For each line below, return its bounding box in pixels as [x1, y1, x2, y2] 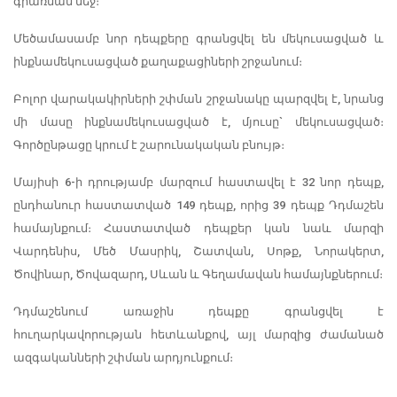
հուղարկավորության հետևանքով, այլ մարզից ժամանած [13, 327, 384, 341]
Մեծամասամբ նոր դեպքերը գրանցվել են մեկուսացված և [13, 31, 384, 45]
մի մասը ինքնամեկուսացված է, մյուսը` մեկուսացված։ [13, 114, 384, 128]
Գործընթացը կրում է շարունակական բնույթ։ [13, 137, 284, 152]
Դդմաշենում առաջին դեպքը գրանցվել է [13, 304, 384, 318]
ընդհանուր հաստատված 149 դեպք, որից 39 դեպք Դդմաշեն [13, 198, 384, 212]
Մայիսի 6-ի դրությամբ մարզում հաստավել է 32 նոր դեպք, [13, 175, 384, 189]
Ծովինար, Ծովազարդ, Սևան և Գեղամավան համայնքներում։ [13, 267, 383, 281]
